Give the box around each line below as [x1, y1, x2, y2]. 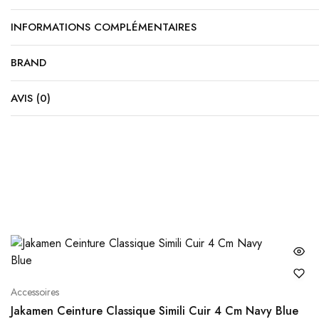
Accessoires [11, 285, 59, 300]
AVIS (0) [11, 90, 51, 107]
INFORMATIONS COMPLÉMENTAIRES [11, 19, 197, 36]
